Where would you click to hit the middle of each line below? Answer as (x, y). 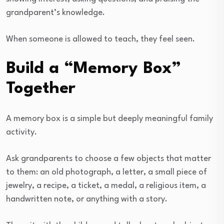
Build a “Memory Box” (94, 69)
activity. (21, 132)
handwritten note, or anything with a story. (87, 199)
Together (41, 89)
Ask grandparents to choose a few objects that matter (108, 159)
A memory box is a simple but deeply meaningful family (109, 119)
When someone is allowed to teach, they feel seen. (100, 39)
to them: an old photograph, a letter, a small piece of (106, 172)
